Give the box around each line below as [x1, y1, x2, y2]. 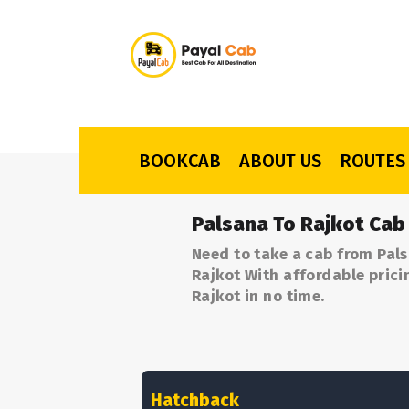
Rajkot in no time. [192, 287, 325, 306]
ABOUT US [239, 150, 321, 172]
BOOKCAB [139, 150, 221, 172]
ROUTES [340, 150, 405, 172]
